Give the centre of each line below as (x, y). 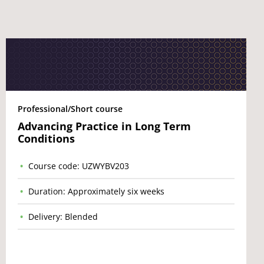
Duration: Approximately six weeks (96, 191)
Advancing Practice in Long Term (104, 126)
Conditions (46, 138)
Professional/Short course (70, 109)
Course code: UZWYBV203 (79, 166)
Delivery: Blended (63, 217)
